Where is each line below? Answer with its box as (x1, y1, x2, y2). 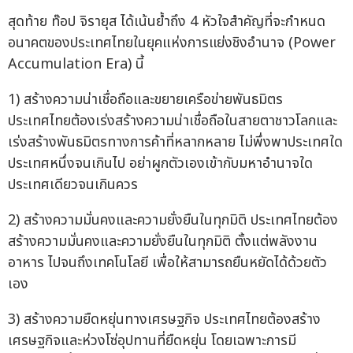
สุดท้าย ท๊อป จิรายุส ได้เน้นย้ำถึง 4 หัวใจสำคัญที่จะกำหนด (8, 10, 325, 32)
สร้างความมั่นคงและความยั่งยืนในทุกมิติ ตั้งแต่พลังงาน (8, 230, 318, 252)
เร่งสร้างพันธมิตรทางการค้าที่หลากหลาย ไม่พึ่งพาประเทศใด (8, 131, 343, 153)
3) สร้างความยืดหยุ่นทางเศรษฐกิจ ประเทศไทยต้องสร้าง (8, 308, 321, 330)
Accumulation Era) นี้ (8, 53, 144, 75)
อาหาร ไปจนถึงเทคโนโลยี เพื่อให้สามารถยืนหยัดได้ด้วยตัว (8, 251, 327, 273)
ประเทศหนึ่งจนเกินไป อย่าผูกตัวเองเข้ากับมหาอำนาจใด (8, 152, 313, 174)
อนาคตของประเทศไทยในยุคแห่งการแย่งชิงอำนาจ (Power (8, 32, 336, 54)
